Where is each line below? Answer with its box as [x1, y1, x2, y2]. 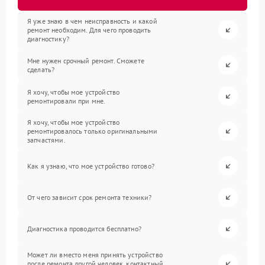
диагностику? [27, 34, 69, 43]
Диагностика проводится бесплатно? [27, 224, 141, 233]
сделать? [27, 64, 55, 74]
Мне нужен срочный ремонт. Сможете [27, 56, 144, 65]
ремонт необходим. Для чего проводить [27, 25, 151, 34]
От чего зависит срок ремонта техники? [27, 193, 152, 202]
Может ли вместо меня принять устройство [27, 250, 163, 259]
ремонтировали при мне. [27, 96, 106, 105]
